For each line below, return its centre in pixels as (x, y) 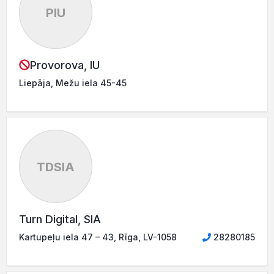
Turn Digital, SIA (60, 219)
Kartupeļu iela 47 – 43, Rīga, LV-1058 (98, 237)
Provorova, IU (65, 65)
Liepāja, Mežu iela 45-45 (73, 83)
